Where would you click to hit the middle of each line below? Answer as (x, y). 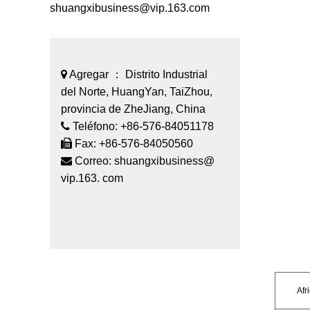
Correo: (93, 161)
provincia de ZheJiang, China (133, 109)
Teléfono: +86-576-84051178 (142, 127)
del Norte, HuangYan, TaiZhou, (137, 92)
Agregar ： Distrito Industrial (137, 75)
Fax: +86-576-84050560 (133, 144)
